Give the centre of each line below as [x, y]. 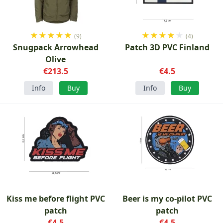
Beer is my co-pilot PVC [167, 199]
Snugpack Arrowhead [56, 47]
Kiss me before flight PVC [56, 199]
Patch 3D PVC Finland [167, 47]
